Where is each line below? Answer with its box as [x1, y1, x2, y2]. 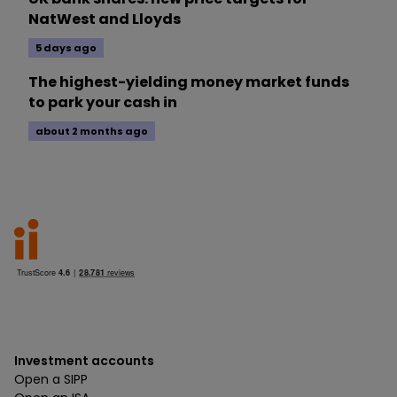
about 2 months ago [35, 124, 148, 139]
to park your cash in [28, 92, 177, 113]
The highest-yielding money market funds [28, 72, 349, 93]
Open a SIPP [14, 370, 88, 389]
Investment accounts [14, 352, 154, 370]
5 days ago [35, 41, 97, 56]
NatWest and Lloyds [28, 9, 181, 30]
